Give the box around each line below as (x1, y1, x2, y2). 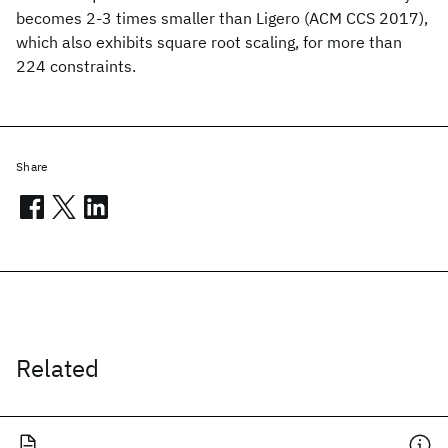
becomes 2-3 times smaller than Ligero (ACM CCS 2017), (16, 8, 428, 28)
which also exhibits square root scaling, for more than (16, 32, 402, 52)
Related (16, 352, 99, 384)
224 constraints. (16, 56, 136, 76)
